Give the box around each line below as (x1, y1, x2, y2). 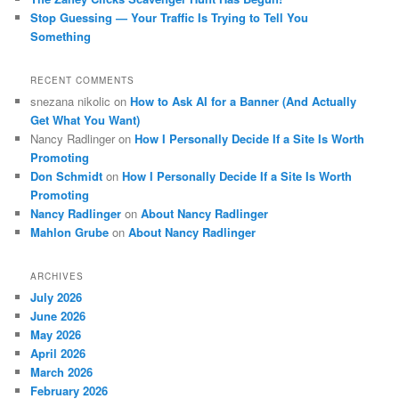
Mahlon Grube (30, 223, 110, 240)
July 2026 (30, 289, 83, 306)
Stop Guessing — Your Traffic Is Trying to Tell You (30, 8, 309, 26)
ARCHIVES (30, 270, 85, 283)
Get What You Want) (30, 110, 141, 128)
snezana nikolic (30, 92, 111, 110)
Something (30, 27, 92, 45)
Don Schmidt (30, 167, 103, 184)
